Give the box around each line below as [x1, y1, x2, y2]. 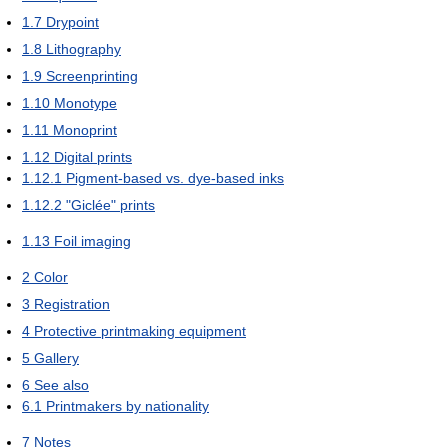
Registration [34, 296, 110, 313]
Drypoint [46, 14, 99, 31]
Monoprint [53, 122, 117, 139]
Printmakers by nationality [46, 398, 209, 415]
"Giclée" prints [66, 197, 155, 214]
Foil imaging [54, 233, 131, 250]
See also [34, 377, 89, 394]
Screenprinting [46, 68, 138, 85]
